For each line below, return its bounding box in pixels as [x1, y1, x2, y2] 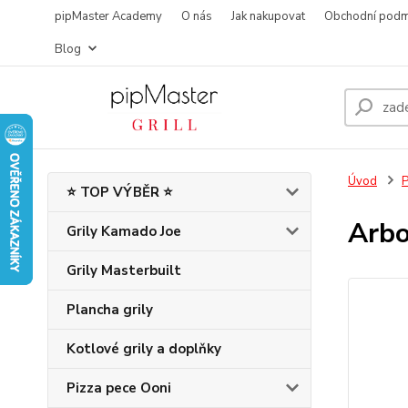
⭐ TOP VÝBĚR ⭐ [66, 183, 173, 201]
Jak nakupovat [231, 8, 305, 25]
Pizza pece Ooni [66, 379, 171, 397]
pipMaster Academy [55, 8, 162, 25]
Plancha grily [66, 301, 153, 319]
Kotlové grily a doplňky [66, 340, 221, 358]
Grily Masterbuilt [66, 261, 181, 280]
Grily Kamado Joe [66, 222, 181, 240]
